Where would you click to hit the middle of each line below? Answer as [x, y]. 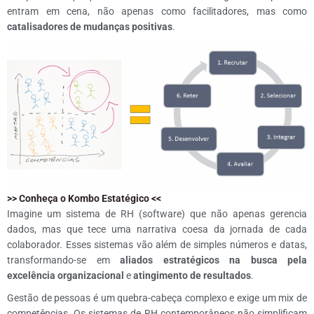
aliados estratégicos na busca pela [213, 260]
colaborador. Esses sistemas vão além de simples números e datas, [157, 245]
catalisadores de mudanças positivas [90, 27]
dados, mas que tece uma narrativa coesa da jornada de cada [157, 229]
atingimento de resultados [192, 275]
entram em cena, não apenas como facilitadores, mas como [157, 11]
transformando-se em [63, 260]
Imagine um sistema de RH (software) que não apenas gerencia [157, 214]
